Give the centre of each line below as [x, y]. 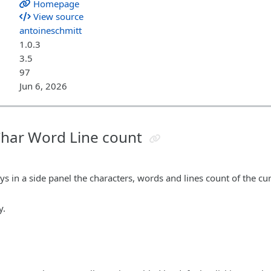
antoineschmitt [51, 30]
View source [57, 16]
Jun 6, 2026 [43, 86]
